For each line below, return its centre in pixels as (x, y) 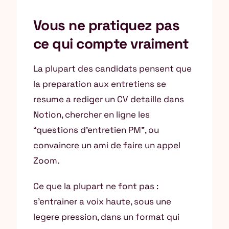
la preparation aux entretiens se (100, 84)
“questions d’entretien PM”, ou (96, 130)
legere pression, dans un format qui (106, 217)
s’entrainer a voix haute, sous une (102, 201)
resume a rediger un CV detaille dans (109, 99)
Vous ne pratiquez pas (107, 25)
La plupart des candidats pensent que (112, 68)
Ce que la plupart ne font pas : (96, 186)
